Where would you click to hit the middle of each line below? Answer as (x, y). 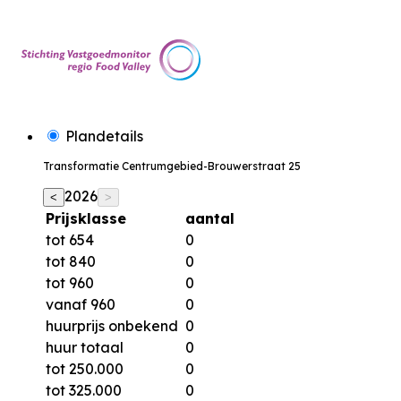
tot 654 (70, 240)
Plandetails (102, 137)
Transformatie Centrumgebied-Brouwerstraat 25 (172, 166)
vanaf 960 (81, 305)
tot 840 (71, 262)
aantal (210, 219)
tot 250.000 (85, 369)
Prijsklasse (86, 219)
